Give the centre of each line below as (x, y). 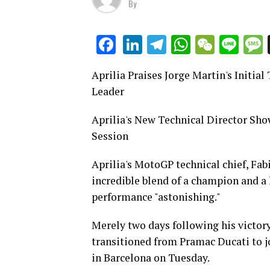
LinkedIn (177, 45)
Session (110, 136)
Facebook (156, 45)
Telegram (205, 45)
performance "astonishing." (156, 197)
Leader (108, 92)
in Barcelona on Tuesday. (151, 258)
